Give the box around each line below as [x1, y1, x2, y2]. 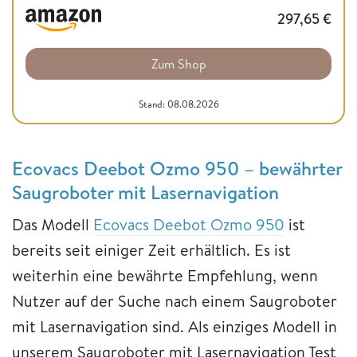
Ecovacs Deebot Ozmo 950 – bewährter [12, 155, 342, 182]
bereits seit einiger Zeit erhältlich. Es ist [12, 239, 291, 261]
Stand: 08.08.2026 [138, 97, 219, 112]
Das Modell [12, 214, 93, 236]
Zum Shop [151, 55, 206, 73]
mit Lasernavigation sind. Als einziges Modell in [12, 316, 337, 338]
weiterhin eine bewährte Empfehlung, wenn [12, 265, 318, 287]
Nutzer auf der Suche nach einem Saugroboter [12, 290, 337, 312]
